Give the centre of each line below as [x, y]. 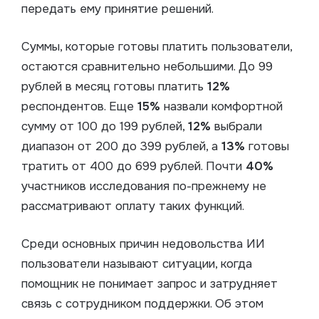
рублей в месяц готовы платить [114, 87]
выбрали [236, 127]
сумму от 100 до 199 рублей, [105, 127]
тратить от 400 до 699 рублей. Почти [132, 167]
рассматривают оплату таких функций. [133, 206]
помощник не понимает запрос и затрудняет [150, 284]
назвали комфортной [221, 107]
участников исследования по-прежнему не [144, 187]
